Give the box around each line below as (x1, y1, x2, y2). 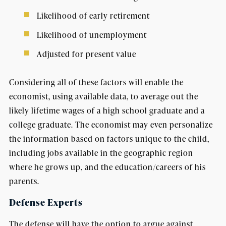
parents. (9, 176, 39, 187)
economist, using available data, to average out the (9, 91, 198, 102)
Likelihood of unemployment (36, 29, 147, 40)
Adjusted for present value (36, 48, 136, 60)
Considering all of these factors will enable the (9, 77, 184, 88)
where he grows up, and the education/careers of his (9, 161, 206, 173)
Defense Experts (9, 196, 83, 209)
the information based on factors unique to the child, (9, 133, 209, 144)
